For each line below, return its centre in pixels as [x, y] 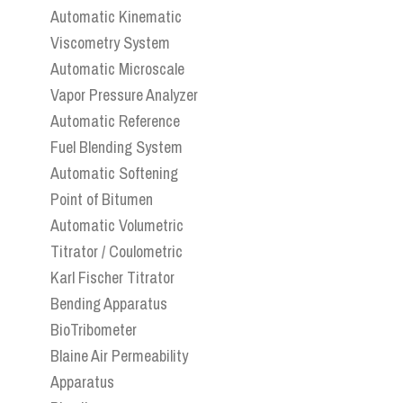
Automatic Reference [115, 121]
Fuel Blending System [116, 148]
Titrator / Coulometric [116, 252]
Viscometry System [110, 43]
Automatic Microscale [117, 69]
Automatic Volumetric [117, 226]
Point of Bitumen [102, 200]
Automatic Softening [114, 174]
